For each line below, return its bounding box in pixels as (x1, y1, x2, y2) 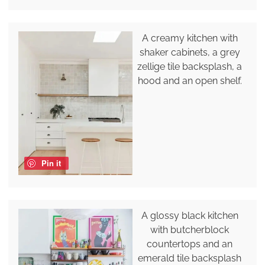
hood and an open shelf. (137, 75, 242, 86)
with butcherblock (150, 224, 230, 236)
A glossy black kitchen (141, 210, 238, 222)
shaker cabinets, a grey (139, 46, 240, 58)
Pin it (41, 157, 61, 169)
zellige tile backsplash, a (137, 60, 243, 72)
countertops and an (147, 238, 233, 250)
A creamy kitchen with (141, 32, 238, 44)
